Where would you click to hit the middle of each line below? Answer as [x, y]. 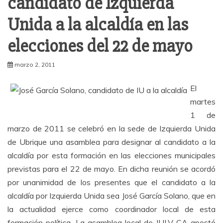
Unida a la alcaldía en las [98, 25]
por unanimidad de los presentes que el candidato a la [111, 182]
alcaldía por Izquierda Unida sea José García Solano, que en [111, 196]
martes [203, 102]
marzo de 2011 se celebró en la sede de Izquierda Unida [111, 128]
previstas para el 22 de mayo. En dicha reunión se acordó [111, 169]
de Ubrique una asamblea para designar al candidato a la [111, 142]
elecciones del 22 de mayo [100, 46]
